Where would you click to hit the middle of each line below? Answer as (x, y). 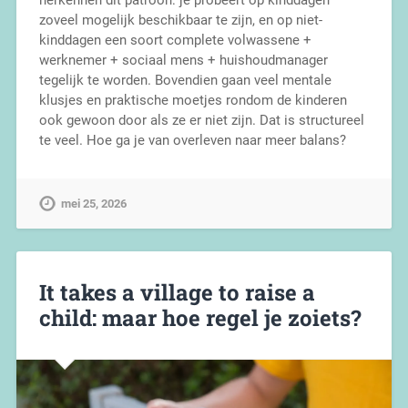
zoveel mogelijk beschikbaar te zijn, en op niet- (180, 20)
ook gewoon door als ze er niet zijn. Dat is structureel (201, 121)
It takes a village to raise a (177, 293)
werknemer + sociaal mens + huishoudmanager (183, 61)
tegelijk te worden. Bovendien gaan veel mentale (185, 81)
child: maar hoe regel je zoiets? (200, 318)
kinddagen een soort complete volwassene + (175, 41)
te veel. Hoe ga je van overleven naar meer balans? (192, 141)
